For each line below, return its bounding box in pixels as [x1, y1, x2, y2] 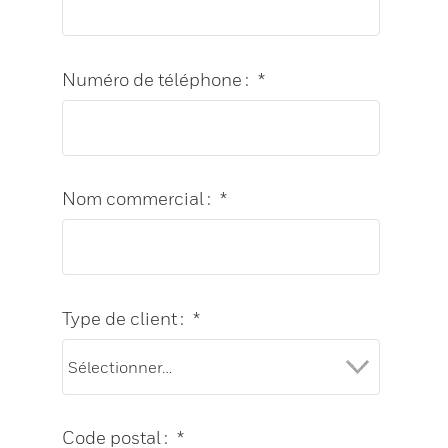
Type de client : [62, 307, 185, 329]
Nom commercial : [62, 188, 212, 210]
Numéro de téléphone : [62, 68, 250, 90]
